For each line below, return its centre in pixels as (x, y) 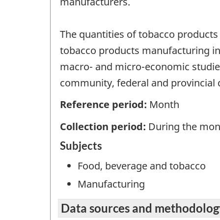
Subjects (81, 146)
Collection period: (104, 126)
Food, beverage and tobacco (142, 166)
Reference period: (105, 105)
